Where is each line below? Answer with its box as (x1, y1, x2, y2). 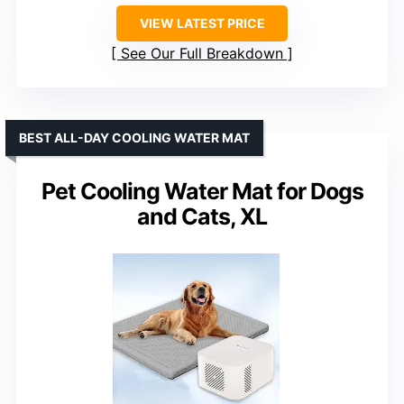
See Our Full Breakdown (121, 43, 283, 62)
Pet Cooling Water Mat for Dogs (41, 177, 363, 205)
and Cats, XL (137, 202, 267, 230)
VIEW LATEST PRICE (139, 14, 265, 31)
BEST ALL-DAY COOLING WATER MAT (19, 129, 250, 145)
